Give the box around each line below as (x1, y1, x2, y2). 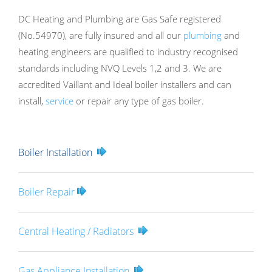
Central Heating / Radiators (18, 224, 134, 238)
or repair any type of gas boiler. (73, 94, 204, 107)
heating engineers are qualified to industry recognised (18, 45, 238, 58)
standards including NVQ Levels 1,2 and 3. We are (18, 61, 222, 74)
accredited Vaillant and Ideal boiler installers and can (18, 78, 231, 90)
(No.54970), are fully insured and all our (18, 29, 183, 41)
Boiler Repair (18, 185, 75, 199)
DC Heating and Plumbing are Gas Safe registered (18, 12, 221, 25)
